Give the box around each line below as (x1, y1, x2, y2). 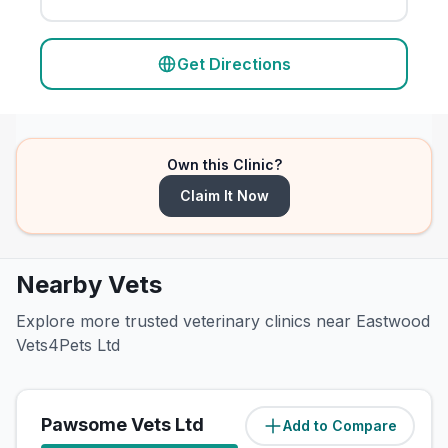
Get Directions (177, 54, 291, 74)
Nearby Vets (16, 270, 162, 299)
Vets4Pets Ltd (16, 335, 120, 355)
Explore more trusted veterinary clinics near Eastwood (16, 311, 430, 331)
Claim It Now (179, 187, 269, 204)
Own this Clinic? (166, 156, 282, 173)
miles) (364, 417, 407, 434)
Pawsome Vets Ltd (41, 414, 204, 435)
